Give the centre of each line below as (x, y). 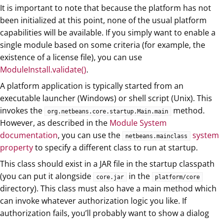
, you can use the (90, 135)
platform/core (177, 177)
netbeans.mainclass (156, 136)
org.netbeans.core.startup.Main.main (108, 112)
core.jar (110, 177)
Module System (138, 123)
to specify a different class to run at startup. (115, 148)
